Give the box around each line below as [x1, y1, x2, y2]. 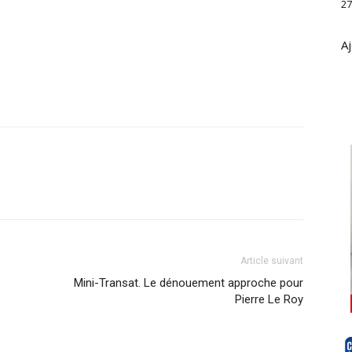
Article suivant [240, 255, 303, 266]
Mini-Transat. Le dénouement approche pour [74, 276, 303, 290]
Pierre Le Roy [235, 292, 303, 306]
